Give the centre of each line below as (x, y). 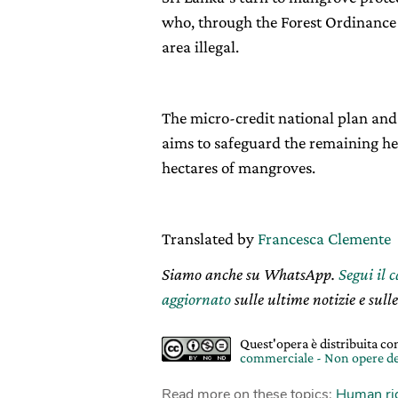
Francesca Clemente (322, 239)
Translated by (208, 239)
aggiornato (196, 299)
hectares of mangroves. (239, 168)
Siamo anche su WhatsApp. (250, 275)
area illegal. (200, 47)
